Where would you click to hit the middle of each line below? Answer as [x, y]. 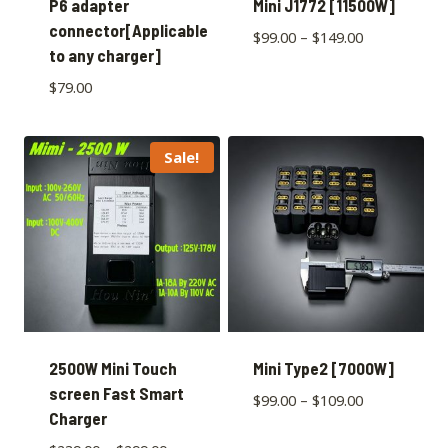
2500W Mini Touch [112, 367]
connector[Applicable [128, 30]
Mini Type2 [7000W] [323, 367]
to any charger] [104, 55]
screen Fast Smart [116, 392]
